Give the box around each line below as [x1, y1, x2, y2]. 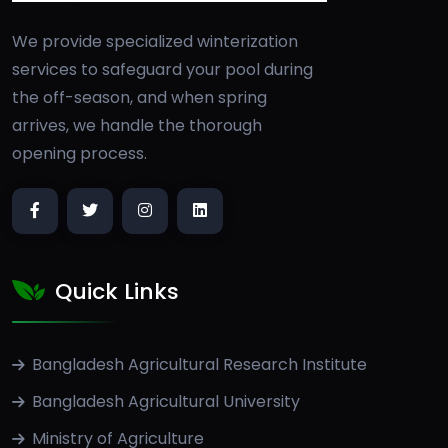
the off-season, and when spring [12, 85, 267, 109]
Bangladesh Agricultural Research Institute [32, 353, 367, 377]
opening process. [12, 141, 147, 165]
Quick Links [55, 276, 179, 308]
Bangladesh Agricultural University [32, 390, 300, 414]
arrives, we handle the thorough [12, 113, 262, 137]
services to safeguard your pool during [12, 57, 313, 81]
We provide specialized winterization [12, 29, 298, 53]
